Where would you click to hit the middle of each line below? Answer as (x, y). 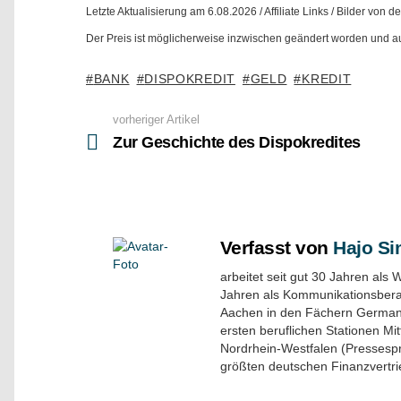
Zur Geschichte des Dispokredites (237, 142)
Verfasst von (277, 247)
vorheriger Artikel (156, 119)
